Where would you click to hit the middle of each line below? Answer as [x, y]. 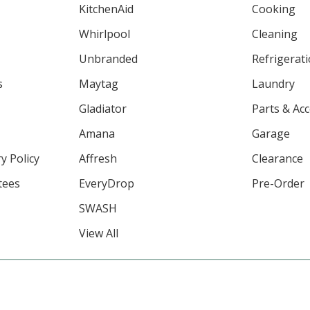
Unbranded [108, 59]
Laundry [274, 84]
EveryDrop [106, 184]
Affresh [98, 159]
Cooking [274, 9]
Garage [271, 134]
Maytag [98, 84]
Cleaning [275, 34]
